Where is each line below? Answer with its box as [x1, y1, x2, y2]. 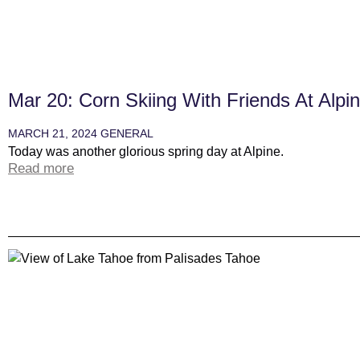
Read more [8, 161, 74, 177]
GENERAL [100, 127, 153, 141]
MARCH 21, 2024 [8, 127, 100, 141]
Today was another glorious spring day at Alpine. [8, 145, 284, 159]
